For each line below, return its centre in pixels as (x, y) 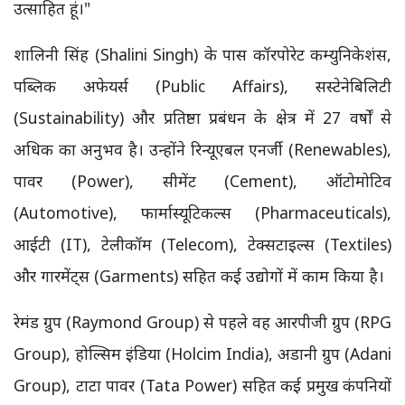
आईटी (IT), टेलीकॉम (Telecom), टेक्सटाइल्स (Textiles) (202, 244)
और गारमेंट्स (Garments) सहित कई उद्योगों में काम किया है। (199, 276)
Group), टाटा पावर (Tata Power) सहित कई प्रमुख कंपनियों (202, 385)
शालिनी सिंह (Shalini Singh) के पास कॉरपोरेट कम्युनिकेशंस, (202, 54)
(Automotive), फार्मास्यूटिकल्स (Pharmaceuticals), (202, 212)
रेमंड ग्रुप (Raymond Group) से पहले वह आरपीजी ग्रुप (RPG (202, 322)
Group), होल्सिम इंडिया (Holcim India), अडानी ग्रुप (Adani (202, 353)
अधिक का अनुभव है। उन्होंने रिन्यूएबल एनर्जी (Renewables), (202, 149)
